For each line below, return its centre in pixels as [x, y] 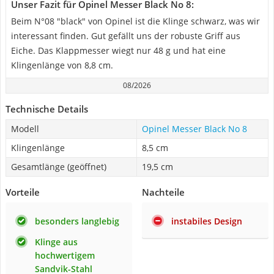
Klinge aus [56, 242]
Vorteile [23, 192]
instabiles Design [207, 221]
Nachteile [163, 192]
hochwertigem [65, 255]
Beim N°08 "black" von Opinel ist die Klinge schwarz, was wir [135, 21]
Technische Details [47, 109]
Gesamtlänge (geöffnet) [59, 167]
